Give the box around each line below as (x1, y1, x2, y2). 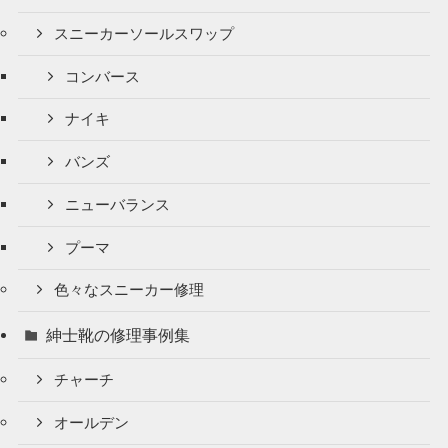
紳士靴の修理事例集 (46, 326, 191, 345)
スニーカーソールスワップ (54, 25, 235, 42)
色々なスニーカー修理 (54, 282, 205, 299)
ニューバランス (65, 196, 171, 213)
